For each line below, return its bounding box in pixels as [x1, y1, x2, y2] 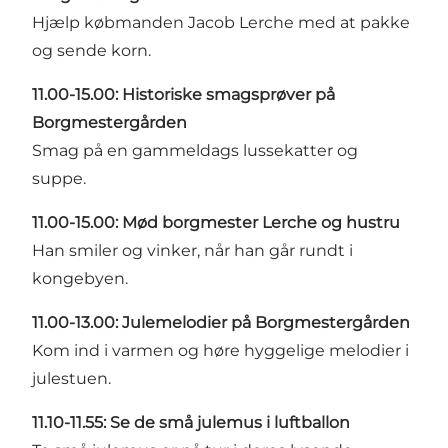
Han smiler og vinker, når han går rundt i [32, 240, 353, 260]
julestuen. [32, 368, 111, 388]
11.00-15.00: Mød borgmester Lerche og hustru [32, 212, 400, 232]
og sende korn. [32, 40, 151, 60]
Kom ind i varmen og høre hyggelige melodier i [32, 340, 409, 360]
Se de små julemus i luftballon [110, 412, 350, 432]
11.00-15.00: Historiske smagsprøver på [32, 84, 335, 104]
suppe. [32, 168, 90, 188]
